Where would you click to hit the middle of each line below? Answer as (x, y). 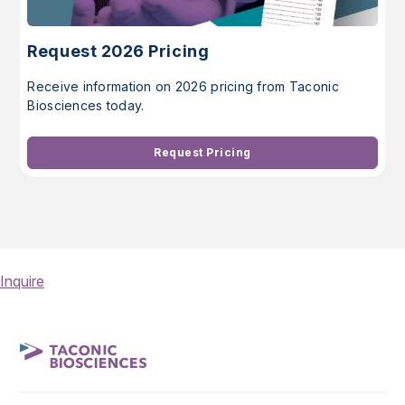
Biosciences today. (86, 105)
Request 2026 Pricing (118, 51)
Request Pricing (202, 152)
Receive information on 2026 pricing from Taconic (183, 86)
